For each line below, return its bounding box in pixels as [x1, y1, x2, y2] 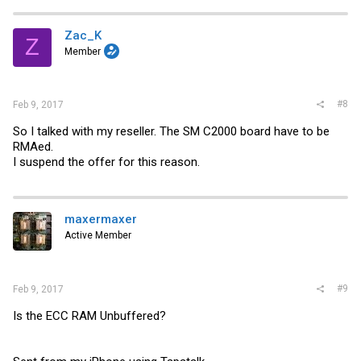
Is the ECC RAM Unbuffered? [13, 308, 166, 323]
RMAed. [13, 139, 53, 154]
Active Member [64, 230, 131, 241]
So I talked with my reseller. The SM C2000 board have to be [13, 124, 330, 139]
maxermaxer [64, 212, 137, 226]
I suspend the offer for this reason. [13, 155, 200, 169]
